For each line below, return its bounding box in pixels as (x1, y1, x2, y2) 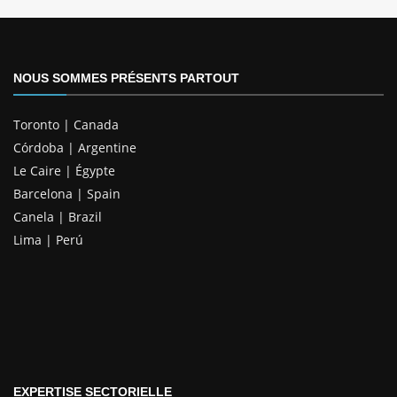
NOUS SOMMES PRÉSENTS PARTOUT (13, 71, 239, 85)
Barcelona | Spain (13, 185, 121, 202)
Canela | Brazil (13, 208, 102, 225)
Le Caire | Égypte (13, 162, 115, 179)
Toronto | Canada (13, 116, 119, 133)
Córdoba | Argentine (13, 139, 136, 156)
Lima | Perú (13, 231, 83, 248)
